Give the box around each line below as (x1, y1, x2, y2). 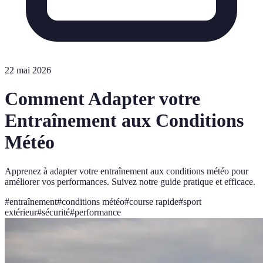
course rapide (129, 196, 178, 207)
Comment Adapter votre (5, 88, 200, 110)
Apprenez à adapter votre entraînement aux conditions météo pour (5, 166, 248, 176)
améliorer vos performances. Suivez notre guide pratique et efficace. (5, 176, 255, 187)
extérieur (5, 207, 37, 217)
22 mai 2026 (5, 65, 51, 75)
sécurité (42, 207, 70, 217)
